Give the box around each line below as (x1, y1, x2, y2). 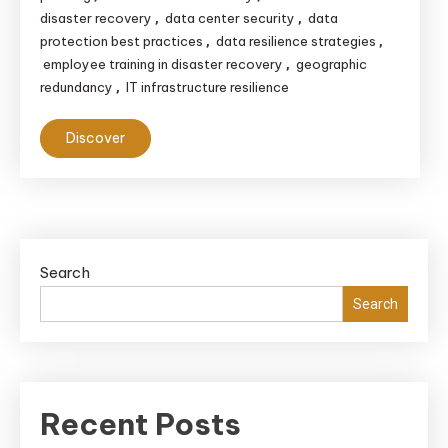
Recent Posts (40, 405, 241, 443)
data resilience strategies (216, 33, 376, 49)
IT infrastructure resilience (126, 79, 289, 95)
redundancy (40, 79, 113, 95)
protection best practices (40, 33, 203, 49)
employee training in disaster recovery (43, 56, 283, 72)
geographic (296, 56, 367, 72)
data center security (165, 10, 295, 26)
